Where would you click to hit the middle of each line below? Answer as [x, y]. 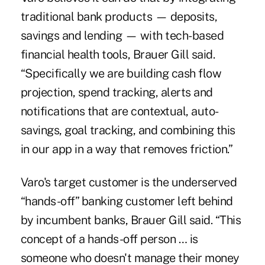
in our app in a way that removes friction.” [127, 149]
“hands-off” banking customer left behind [127, 201]
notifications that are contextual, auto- [119, 112]
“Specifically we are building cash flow [121, 74]
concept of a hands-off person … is [109, 239]
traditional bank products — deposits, [119, 17]
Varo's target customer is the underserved [129, 182]
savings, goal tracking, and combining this [128, 130]
